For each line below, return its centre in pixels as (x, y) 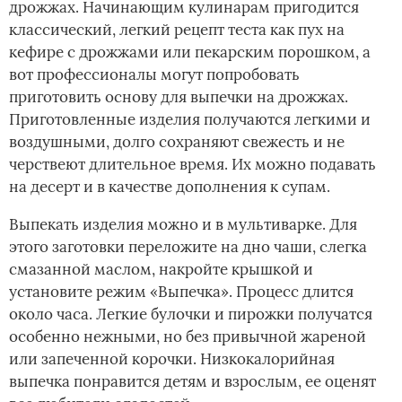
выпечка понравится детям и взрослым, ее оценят (192, 381)
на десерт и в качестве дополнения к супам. (170, 186)
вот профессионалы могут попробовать (154, 74)
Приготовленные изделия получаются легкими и (190, 119)
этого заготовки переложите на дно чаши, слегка (188, 246)
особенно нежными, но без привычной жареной (188, 336)
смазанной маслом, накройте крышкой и (161, 269)
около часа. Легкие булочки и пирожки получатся (191, 314)
